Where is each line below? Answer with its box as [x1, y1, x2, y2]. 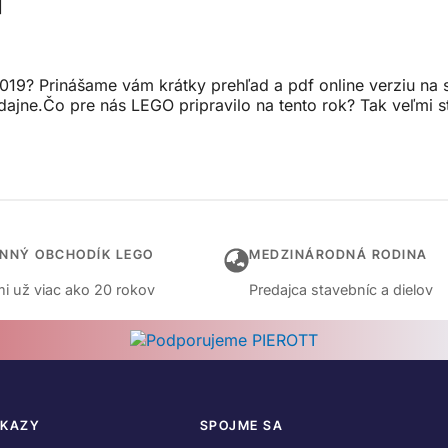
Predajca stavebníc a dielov [249, 281, 433, 299]
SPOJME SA [199, 418, 284, 434]
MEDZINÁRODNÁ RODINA [249, 247, 428, 263]
